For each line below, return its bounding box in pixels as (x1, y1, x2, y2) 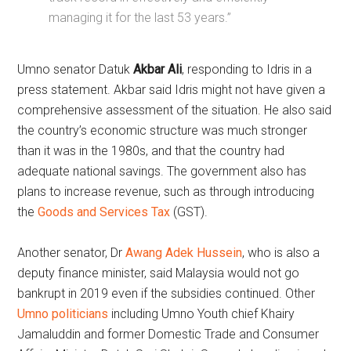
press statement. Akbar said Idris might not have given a (17, 82, 326, 97)
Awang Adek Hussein (125, 245, 243, 260)
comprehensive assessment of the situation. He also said (17, 103, 332, 118)
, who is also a (242, 245, 320, 260)
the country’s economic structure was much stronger (17, 123, 308, 138)
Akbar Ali (133, 62, 183, 77)
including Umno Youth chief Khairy (108, 306, 295, 321)
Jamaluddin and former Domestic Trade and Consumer (17, 327, 320, 342)
